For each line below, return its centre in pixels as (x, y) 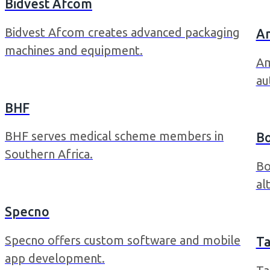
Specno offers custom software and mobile (123, 240)
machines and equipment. (74, 51)
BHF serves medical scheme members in (114, 136)
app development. (55, 258)
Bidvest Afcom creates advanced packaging (122, 33)
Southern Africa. (49, 154)
